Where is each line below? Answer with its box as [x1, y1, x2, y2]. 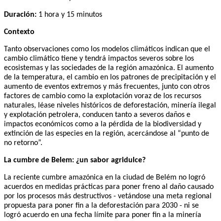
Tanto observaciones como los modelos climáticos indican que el [4, 45, 210, 53]
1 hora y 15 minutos [37, 10, 102, 19]
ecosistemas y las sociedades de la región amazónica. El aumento [4, 64, 214, 72]
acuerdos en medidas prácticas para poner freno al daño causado [4, 183, 214, 191]
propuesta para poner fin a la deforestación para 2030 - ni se [4, 201, 199, 210]
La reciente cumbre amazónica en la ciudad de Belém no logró [4, 173, 205, 182]
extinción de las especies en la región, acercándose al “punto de [4, 129, 209, 138]
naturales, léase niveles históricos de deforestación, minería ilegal [4, 101, 216, 110]
